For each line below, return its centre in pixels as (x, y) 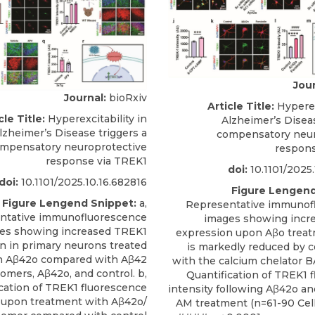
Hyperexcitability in (96, 119)
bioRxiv (127, 98)
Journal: (85, 98)
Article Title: (241, 107)
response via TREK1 (96, 161)
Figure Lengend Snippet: (69, 204)
